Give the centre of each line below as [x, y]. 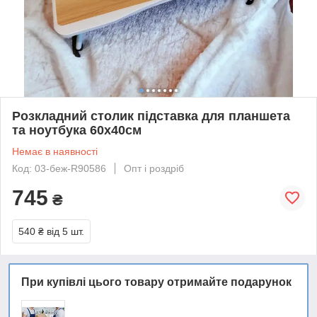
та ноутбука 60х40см [77, 130]
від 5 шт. [65, 231]
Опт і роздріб [154, 168]
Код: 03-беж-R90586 [59, 168]
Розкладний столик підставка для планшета [151, 116]
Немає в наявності [55, 151]
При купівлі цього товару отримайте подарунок [156, 282]
